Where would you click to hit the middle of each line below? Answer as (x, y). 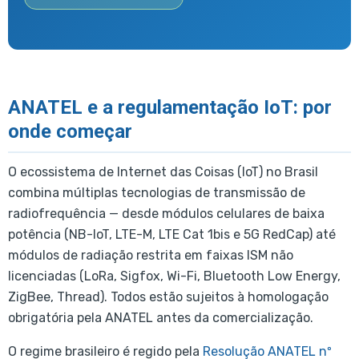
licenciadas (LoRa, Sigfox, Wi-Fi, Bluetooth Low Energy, (174, 276)
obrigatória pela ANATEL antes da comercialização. (161, 318)
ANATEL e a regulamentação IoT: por (170, 108)
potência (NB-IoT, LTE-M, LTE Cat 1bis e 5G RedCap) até (172, 235)
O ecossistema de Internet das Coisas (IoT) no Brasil (163, 172)
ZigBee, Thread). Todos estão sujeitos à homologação (168, 297)
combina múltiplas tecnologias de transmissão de (157, 193)
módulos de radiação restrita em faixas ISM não (151, 256)
